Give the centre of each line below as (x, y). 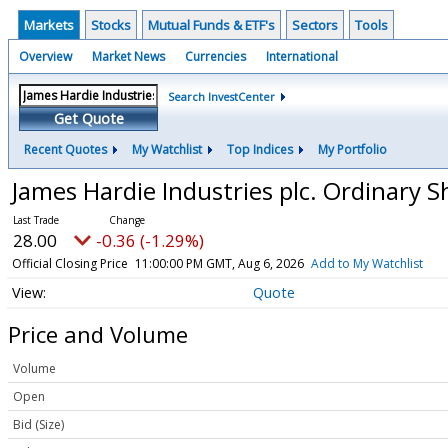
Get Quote (88, 118)
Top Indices (260, 149)
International (302, 56)
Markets (49, 25)
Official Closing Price (69, 263)
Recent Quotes (65, 149)
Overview (45, 56)
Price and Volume (98, 333)
